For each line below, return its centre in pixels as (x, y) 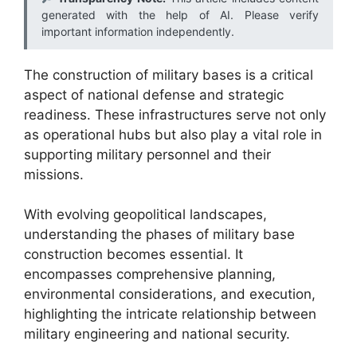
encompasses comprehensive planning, (150, 274)
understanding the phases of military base (159, 234)
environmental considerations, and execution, (170, 294)
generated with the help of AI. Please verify (180, 14)
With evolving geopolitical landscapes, (145, 214)
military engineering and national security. (157, 334)
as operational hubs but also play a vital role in (173, 134)
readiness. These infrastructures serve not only (175, 114)
